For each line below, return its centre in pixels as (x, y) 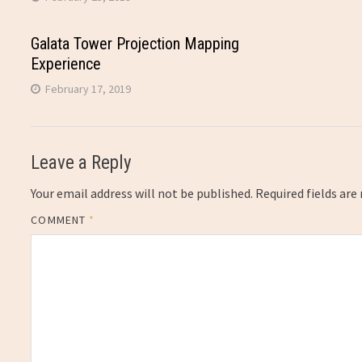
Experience (66, 64)
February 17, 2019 (88, 89)
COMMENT (60, 219)
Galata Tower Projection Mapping (135, 44)
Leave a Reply (82, 162)
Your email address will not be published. (142, 193)
